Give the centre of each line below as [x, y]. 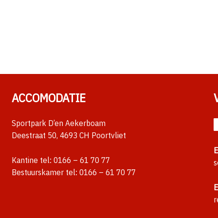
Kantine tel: [33, 160]
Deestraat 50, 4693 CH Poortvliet [69, 136]
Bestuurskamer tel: [45, 172]
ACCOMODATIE [49, 98]
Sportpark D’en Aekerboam [59, 123]
